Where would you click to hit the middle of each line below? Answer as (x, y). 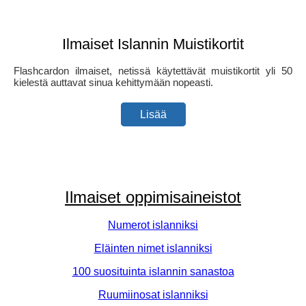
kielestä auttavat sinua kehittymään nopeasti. (113, 82)
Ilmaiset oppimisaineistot (153, 197)
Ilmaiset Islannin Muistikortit (153, 44)
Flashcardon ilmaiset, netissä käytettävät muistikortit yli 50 (153, 71)
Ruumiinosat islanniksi (153, 294)
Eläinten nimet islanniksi (153, 248)
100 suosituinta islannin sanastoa (153, 271)
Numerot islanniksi (153, 225)
